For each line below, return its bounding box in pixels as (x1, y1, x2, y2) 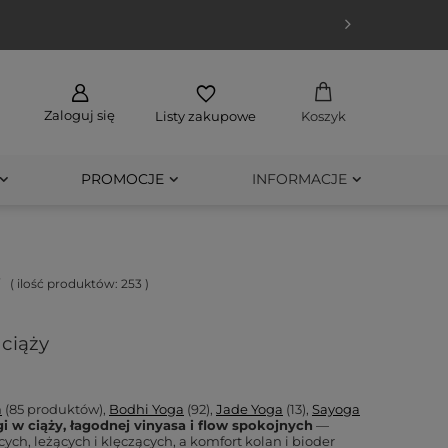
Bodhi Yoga (109, 401, 184, 417)
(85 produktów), (2, 401, 109, 417)
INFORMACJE (251, 169, 347, 188)
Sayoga (312, 401, 360, 417)
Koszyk (301, 107, 346, 124)
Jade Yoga (216, 401, 283, 417)
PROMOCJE (81, 169, 165, 188)
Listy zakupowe (155, 107, 256, 124)
